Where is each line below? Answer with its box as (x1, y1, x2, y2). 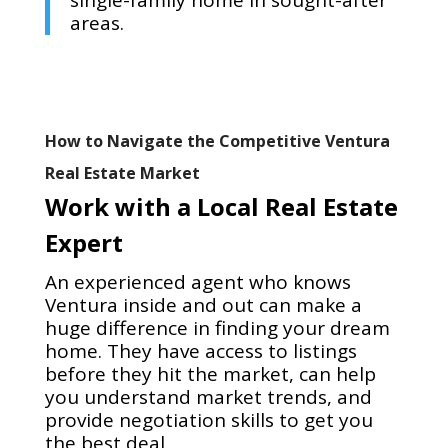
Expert (44, 226, 123, 260)
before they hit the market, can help (44, 361, 376, 388)
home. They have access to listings (44, 338, 357, 365)
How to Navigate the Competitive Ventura (44, 130, 390, 153)
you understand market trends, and (44, 384, 372, 411)
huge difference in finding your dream (44, 315, 390, 342)
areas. (69, 10, 124, 37)
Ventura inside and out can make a (44, 292, 362, 319)
